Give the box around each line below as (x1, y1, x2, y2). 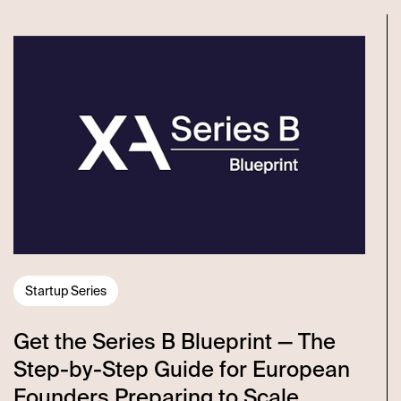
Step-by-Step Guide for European (13, 354, 350, 383)
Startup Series (24, 282, 107, 299)
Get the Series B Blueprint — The (13, 327, 336, 355)
